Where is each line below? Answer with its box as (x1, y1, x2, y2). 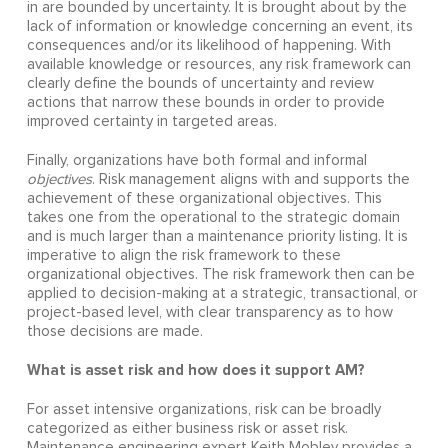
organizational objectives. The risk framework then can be (26, 267, 415, 283)
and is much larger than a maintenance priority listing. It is (26, 229, 408, 245)
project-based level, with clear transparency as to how (26, 305, 393, 321)
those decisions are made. (26, 324, 203, 340)
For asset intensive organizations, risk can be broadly (26, 402, 381, 418)
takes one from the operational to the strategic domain (26, 210, 400, 226)
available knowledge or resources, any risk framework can (26, 57, 411, 73)
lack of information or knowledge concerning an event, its (26, 19, 413, 35)
